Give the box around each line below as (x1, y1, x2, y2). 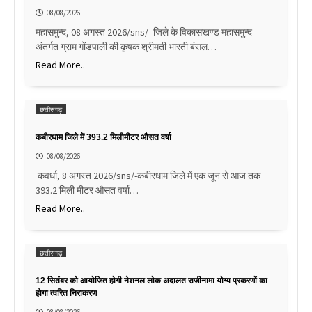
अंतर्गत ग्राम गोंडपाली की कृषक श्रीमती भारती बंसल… (36, 40, 217, 53)
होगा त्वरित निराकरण (36, 288, 97, 298)
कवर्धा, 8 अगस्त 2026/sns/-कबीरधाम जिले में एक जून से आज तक (36, 169, 260, 182)
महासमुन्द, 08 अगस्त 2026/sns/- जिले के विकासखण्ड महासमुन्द (36, 25, 252, 38)
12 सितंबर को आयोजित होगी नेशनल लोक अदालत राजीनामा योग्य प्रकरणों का (36, 275, 267, 286)
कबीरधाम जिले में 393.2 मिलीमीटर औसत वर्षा (36, 132, 171, 142)
